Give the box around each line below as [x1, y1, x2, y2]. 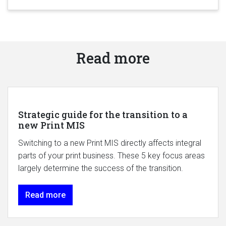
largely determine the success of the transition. [18, 163, 183, 173]
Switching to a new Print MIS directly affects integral [18, 138, 201, 148]
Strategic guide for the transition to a [18, 108, 188, 121]
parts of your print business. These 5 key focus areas [18, 150, 205, 160]
